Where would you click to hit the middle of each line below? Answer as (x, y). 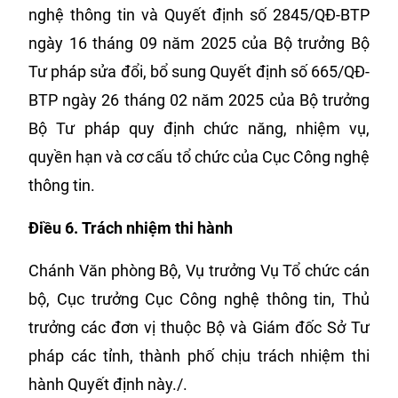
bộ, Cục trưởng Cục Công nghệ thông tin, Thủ (199, 299)
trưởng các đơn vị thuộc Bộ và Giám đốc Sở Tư (199, 327)
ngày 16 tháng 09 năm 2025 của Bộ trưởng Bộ (199, 43)
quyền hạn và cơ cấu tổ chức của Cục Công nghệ (199, 157)
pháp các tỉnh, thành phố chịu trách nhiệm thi (199, 356)
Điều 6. (53, 228)
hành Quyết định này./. (108, 384)
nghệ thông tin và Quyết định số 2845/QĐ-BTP (199, 15)
